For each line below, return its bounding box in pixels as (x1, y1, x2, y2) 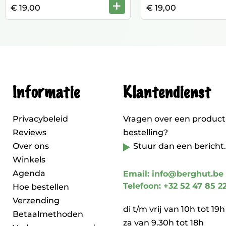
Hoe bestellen (13, 182, 69, 192)
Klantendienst (123, 84, 210, 101)
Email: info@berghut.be (123, 169, 223, 179)
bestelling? (123, 128, 168, 137)
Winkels (13, 155, 45, 164)
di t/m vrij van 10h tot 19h (123, 204, 225, 214)
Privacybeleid (13, 114, 68, 124)
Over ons (13, 141, 49, 151)
